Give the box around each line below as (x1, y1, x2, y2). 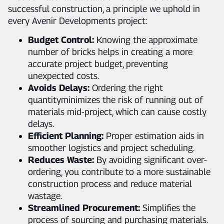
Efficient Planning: (28, 130, 103, 141)
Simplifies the (140, 202, 195, 213)
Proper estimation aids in (103, 130, 204, 141)
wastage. (28, 190, 62, 201)
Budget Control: (28, 34, 94, 45)
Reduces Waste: (28, 154, 94, 165)
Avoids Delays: (28, 82, 89, 93)
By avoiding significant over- (94, 154, 207, 165)
